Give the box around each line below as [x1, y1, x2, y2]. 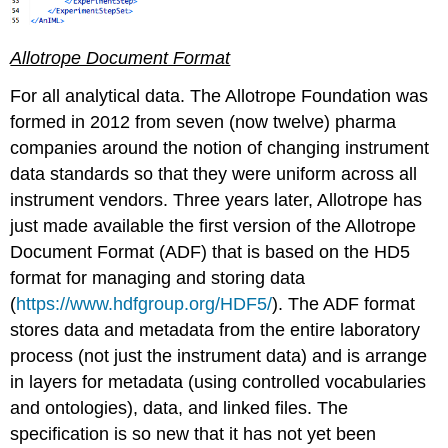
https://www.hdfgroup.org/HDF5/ [16, 294, 273, 315]
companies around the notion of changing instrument [10, 138, 430, 159]
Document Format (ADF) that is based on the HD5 [10, 242, 411, 263]
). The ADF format [272, 294, 416, 315]
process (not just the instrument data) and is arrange [10, 346, 428, 367]
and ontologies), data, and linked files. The [10, 398, 349, 419]
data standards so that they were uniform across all [10, 164, 418, 185]
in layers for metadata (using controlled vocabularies [10, 372, 427, 393]
